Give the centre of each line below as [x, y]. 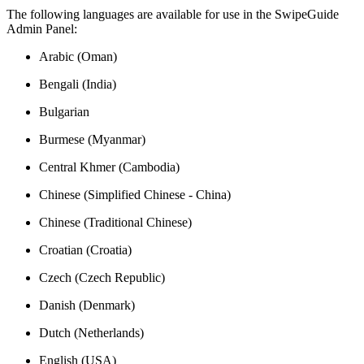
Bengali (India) [78, 84]
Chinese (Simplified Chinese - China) [135, 194]
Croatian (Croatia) [85, 249]
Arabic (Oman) [78, 56]
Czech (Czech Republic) [102, 277]
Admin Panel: [42, 28]
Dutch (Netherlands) [91, 332]
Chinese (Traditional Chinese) [115, 222]
